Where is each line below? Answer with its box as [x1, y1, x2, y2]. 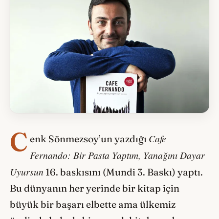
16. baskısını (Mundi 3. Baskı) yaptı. [44, 166, 203, 178]
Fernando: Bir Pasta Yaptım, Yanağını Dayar [30, 148, 205, 161]
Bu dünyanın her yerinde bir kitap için [10, 182, 179, 194]
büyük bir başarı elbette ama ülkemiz [10, 198, 175, 210]
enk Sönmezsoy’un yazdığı [30, 132, 149, 145]
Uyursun [10, 165, 44, 178]
